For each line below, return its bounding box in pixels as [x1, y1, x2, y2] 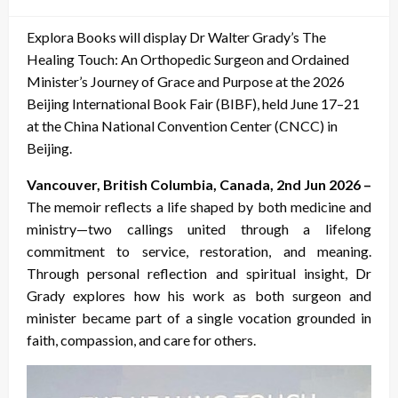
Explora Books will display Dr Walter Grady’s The [27, 28, 326, 45]
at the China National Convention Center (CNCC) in [27, 116, 338, 134]
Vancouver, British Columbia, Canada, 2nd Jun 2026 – [27, 175, 371, 193]
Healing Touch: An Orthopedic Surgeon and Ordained [27, 50, 349, 68]
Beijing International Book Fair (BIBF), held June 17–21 [27, 94, 360, 112]
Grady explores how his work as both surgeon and [27, 286, 371, 304]
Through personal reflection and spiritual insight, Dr [27, 264, 371, 282]
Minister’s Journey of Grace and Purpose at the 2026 [27, 72, 345, 90]
